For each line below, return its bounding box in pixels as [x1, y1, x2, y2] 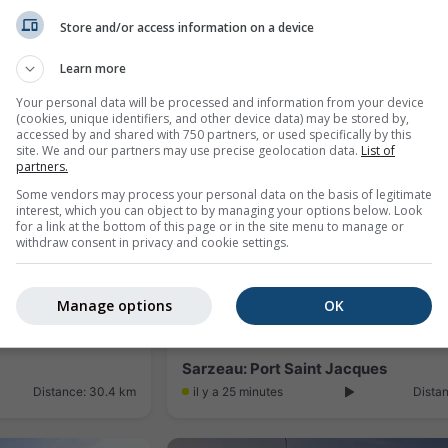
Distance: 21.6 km [38, 67, 136, 83]
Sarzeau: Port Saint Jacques [182, 358, 387, 378]
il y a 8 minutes [193, 67, 276, 83]
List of [361, 142, 395, 159]
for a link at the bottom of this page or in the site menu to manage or [16, 218, 404, 235]
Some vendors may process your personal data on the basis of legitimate [16, 186, 432, 203]
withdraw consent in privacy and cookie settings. [16, 234, 289, 251]
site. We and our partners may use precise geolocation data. [16, 142, 361, 159]
